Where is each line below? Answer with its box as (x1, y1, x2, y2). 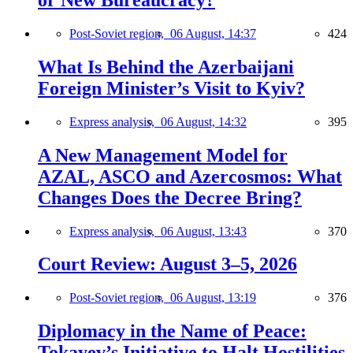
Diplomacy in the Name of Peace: (38, 321, 307, 342)
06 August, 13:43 (161, 224, 247, 238)
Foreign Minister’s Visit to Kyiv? (38, 77, 305, 98)
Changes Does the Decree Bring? (38, 187, 302, 208)
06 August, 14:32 (161, 114, 247, 128)
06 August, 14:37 (170, 26, 256, 40)
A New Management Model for (38, 144, 288, 165)
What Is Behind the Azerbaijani (38, 56, 294, 77)
